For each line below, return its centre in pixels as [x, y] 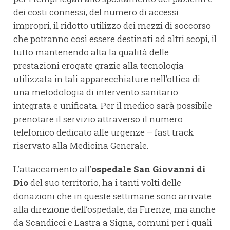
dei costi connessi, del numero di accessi [96, 12]
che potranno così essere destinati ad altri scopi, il [115, 39]
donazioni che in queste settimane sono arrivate [112, 196]
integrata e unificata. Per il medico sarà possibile [113, 106]
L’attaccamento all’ [52, 169]
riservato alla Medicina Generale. [81, 146]
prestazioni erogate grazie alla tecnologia [99, 66]
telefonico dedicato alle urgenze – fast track [103, 132]
